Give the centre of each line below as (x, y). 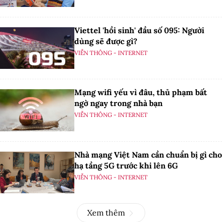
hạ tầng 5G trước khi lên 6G (126, 165)
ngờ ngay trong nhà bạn (118, 103)
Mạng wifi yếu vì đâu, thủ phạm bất (141, 92)
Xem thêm (106, 213)
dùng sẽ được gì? (106, 41)
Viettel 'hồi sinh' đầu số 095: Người (139, 30)
